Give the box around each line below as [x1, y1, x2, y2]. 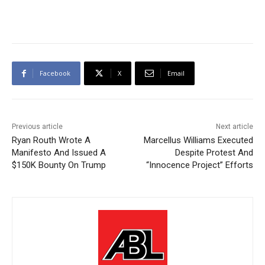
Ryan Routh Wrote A [12, 135, 91, 146]
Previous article [12, 122, 63, 131]
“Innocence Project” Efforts [146, 160, 253, 171]
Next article [215, 122, 253, 131]
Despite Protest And [174, 147, 253, 159]
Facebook [40, 69, 70, 78]
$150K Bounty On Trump [12, 160, 106, 171]
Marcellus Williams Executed [143, 135, 253, 146]
